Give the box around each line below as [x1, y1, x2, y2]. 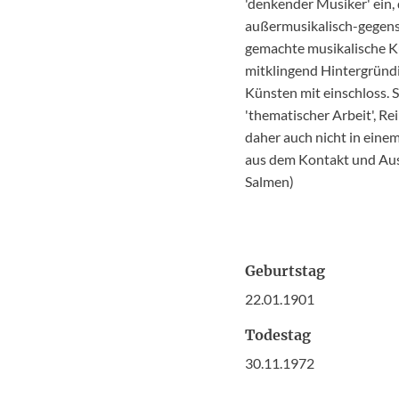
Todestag [245, 326, 312, 344]
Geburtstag [245, 262, 326, 280]
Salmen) [245, 173, 295, 190]
